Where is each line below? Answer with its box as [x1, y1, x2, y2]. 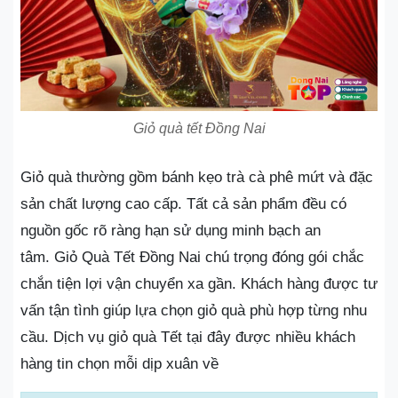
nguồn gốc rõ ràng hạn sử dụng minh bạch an [20, 222, 321, 239]
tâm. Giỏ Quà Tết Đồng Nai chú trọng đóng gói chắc [20, 249, 364, 266]
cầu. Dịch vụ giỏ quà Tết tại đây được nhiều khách [20, 329, 355, 346]
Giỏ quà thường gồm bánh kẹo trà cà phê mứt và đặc [20, 169, 373, 186]
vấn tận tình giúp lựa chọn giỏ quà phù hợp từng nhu [20, 302, 367, 319]
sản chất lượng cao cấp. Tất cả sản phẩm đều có [20, 195, 346, 212]
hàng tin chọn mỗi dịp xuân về [20, 355, 219, 372]
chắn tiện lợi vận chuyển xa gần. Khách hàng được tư [20, 275, 378, 292]
